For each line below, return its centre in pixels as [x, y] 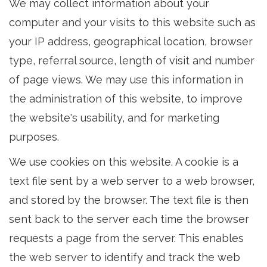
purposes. [34, 137]
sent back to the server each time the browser [129, 219]
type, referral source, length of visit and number [132, 60]
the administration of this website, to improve [126, 99]
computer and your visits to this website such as [132, 22]
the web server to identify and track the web [125, 257]
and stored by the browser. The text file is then [129, 200]
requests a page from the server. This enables [126, 238]
